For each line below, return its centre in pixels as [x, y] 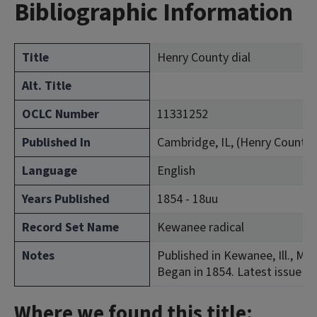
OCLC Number [60, 114]
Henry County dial [204, 58]
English [176, 171]
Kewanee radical [201, 227]
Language [50, 171]
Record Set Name [70, 227]
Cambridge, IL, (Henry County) [236, 143]
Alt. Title [47, 86]
